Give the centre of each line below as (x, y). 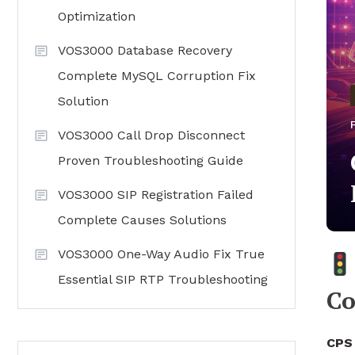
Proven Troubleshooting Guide (151, 160)
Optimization (97, 16)
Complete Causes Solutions (142, 220)
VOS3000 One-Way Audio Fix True (161, 254)
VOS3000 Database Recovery (145, 50)
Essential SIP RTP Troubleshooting (163, 279)
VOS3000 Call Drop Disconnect (151, 135)
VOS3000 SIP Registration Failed (156, 195)
